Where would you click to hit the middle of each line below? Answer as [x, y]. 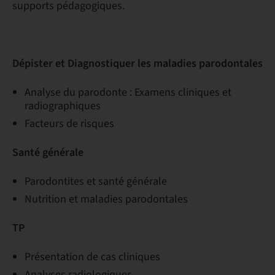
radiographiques [63, 106]
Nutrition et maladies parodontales [106, 199]
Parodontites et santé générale [96, 181]
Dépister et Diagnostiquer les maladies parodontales [137, 64]
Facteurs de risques [69, 124]
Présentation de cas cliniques [92, 257]
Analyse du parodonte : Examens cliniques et [128, 92]
